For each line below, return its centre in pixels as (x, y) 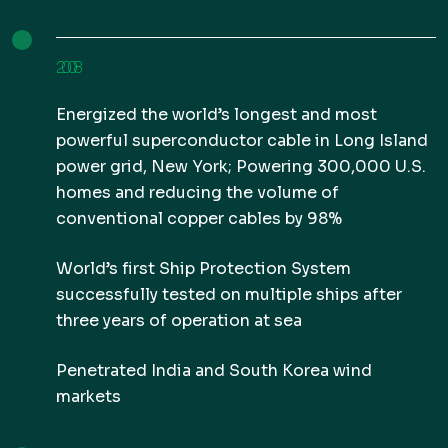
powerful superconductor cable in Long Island (242, 140)
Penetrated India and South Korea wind (214, 370)
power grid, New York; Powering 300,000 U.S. (241, 166)
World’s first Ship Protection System (203, 268)
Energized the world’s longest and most (216, 114)
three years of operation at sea (179, 320)
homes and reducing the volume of (197, 192)
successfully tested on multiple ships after (229, 294)
